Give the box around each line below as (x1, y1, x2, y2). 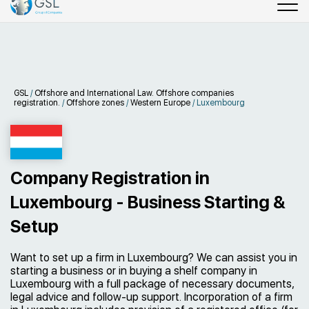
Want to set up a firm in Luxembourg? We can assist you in (10, 251, 297, 264)
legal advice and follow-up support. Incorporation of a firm (10, 290, 292, 303)
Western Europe (130, 98, 190, 108)
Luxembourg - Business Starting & (10, 192, 286, 212)
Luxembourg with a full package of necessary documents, (10, 277, 295, 290)
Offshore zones (66, 98, 124, 108)
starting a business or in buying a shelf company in (10, 264, 257, 277)
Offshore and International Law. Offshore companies (34, 88, 234, 98)
